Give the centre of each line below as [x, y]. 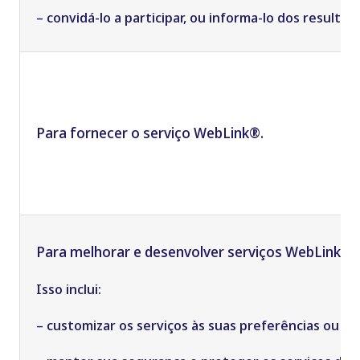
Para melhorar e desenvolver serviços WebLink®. [195, 252]
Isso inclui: [68, 289]
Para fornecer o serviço [115, 133]
